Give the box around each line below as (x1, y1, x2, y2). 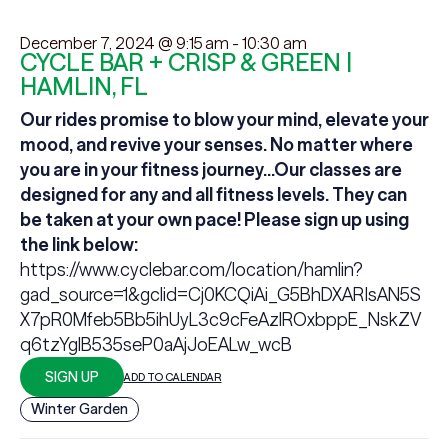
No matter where (269, 133, 413, 156)
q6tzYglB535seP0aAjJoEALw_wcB (19, 333, 292, 356)
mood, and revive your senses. (19, 133, 270, 156)
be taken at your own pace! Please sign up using (19, 208, 409, 231)
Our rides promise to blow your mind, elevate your (19, 108, 429, 131)
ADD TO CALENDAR (123, 369, 222, 384)
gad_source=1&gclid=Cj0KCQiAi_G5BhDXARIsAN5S (19, 283, 421, 306)
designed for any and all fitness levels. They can (19, 183, 407, 206)
